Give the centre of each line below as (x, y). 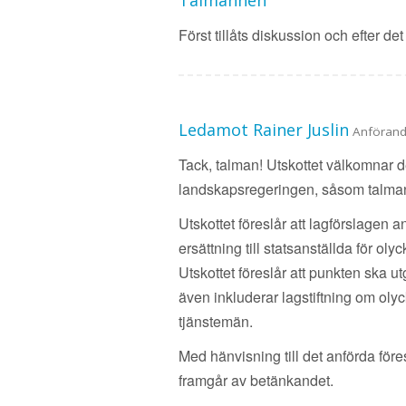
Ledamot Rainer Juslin (264, 130)
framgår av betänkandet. (256, 380)
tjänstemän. (216, 321)
